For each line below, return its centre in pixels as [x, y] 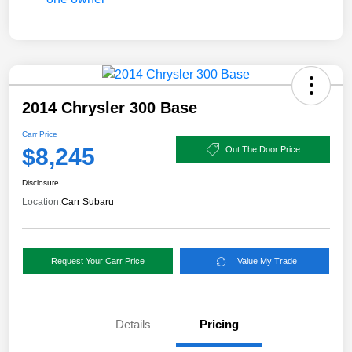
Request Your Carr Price [97, 261]
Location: [42, 202]
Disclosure [40, 183]
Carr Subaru [88, 202]
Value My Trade [268, 261]
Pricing [219, 324]
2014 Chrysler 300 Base [110, 108]
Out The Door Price [262, 149]
